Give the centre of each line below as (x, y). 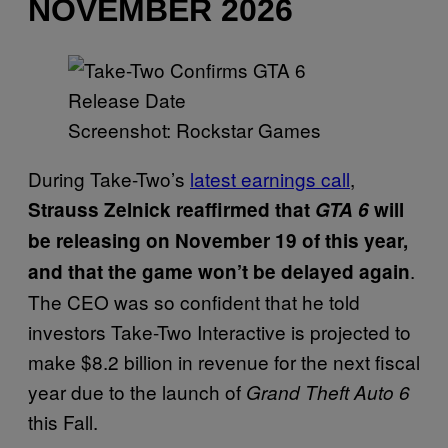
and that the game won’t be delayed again (219, 271)
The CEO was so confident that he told (194, 301)
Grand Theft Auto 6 (328, 391)
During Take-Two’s (109, 178)
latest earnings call (270, 178)
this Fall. (63, 421)
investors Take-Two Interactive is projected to (219, 331)
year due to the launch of (137, 391)
